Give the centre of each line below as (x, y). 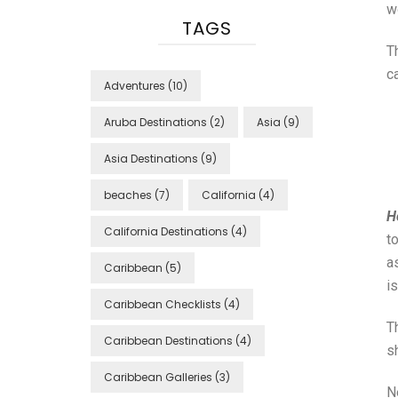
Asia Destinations (151, 159)
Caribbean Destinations (168, 341)
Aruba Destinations (155, 122)
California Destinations (166, 231)
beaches (128, 195)
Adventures (135, 86)
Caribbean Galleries (158, 377)
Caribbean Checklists (163, 304)
